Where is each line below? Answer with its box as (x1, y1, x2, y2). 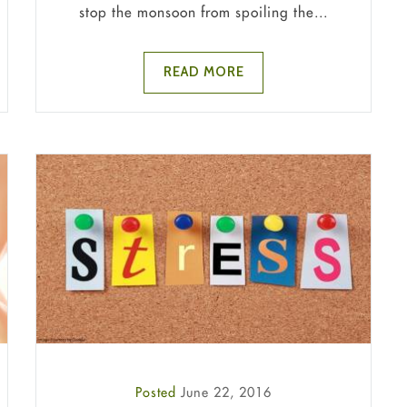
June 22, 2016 (181, 383, 272, 401)
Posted (135, 383, 181, 401)
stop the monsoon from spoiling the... (79, 2, 328, 21)
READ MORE (163, 64, 244, 81)
